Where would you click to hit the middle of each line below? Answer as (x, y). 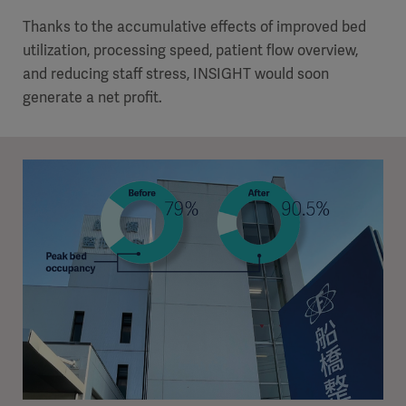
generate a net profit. (92, 97)
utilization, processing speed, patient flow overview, (190, 50)
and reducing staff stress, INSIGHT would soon (176, 73)
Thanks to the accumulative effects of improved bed (194, 26)
